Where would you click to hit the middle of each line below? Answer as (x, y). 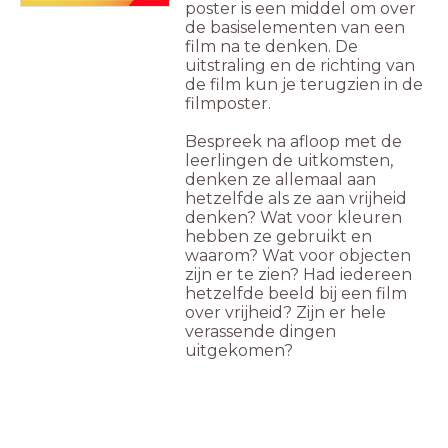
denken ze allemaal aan (280, 179)
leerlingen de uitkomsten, (289, 160)
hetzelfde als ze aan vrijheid (296, 198)
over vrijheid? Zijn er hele (285, 312)
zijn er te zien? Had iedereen (298, 274)
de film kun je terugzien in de (304, 84)
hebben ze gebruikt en (278, 236)
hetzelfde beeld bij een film (296, 293)
